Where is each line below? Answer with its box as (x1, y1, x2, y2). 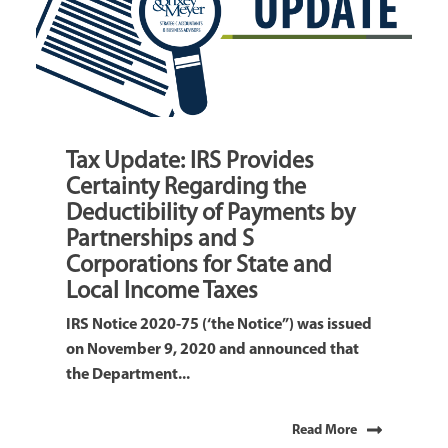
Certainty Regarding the (66, 176, 306, 201)
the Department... (66, 367, 190, 384)
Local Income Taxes (66, 280, 258, 305)
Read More (292, 423, 357, 439)
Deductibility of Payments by (66, 202, 355, 227)
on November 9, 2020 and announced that (66, 342, 359, 359)
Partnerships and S (66, 228, 254, 253)
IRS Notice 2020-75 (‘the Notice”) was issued (66, 317, 372, 334)
